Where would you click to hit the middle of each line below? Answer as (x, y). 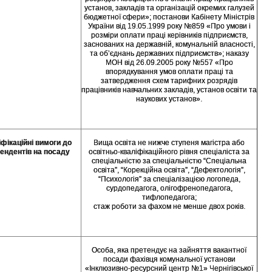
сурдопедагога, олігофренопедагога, (169, 188)
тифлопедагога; (169, 197)
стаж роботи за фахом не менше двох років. (169, 206)
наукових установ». (169, 99)
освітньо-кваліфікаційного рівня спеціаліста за (169, 151)
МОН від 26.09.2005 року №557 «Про (169, 62)
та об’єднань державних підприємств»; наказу (169, 53)
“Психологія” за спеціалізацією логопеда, (169, 179)
